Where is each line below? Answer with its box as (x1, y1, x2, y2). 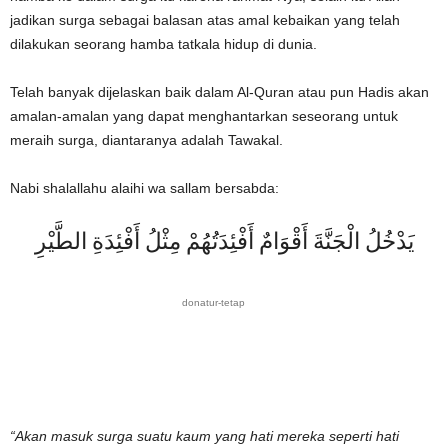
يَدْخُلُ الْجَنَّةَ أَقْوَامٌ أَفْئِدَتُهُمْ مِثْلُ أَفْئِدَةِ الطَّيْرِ (34, 232, 414, 255)
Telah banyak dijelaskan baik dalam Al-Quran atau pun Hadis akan (10, 84, 429, 100)
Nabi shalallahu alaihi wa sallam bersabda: (10, 180, 279, 196)
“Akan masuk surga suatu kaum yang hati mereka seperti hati (10, 427, 399, 444)
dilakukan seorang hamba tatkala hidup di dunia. (10, 36, 317, 52)
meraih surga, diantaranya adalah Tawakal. (10, 132, 283, 148)
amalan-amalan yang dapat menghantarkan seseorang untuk (10, 108, 398, 124)
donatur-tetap (182, 297, 245, 308)
